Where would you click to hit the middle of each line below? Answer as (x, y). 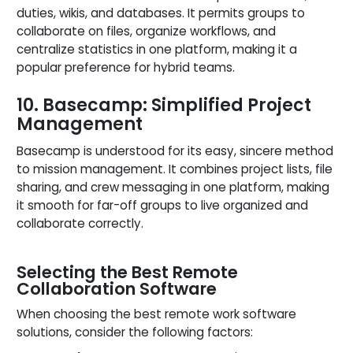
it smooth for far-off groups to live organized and (162, 205)
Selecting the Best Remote (127, 272)
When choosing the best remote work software (156, 314)
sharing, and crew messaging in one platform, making (173, 187)
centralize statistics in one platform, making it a (157, 49)
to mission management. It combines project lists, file (175, 169)
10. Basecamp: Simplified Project (164, 105)
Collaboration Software (117, 288)
